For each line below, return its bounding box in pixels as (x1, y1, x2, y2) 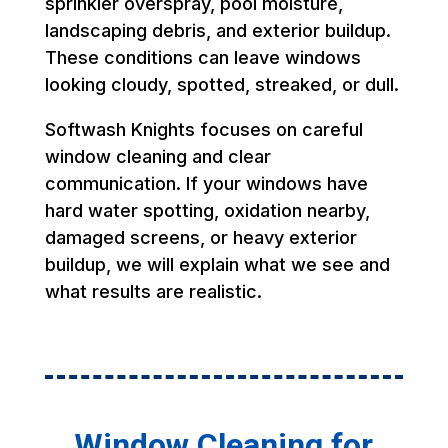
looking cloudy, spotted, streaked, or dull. (44, 73, 399, 95)
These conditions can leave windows (44, 46, 361, 68)
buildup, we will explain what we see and (44, 253, 390, 275)
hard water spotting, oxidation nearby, (44, 199, 370, 221)
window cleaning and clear (44, 145, 271, 167)
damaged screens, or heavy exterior (44, 226, 357, 248)
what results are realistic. (44, 280, 262, 302)
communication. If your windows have (44, 172, 368, 194)
